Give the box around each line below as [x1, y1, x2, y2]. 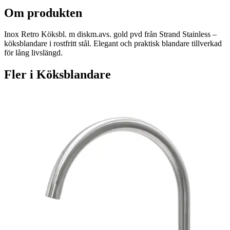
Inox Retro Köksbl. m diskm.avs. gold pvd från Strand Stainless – [4, 30, 217, 39]
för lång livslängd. [4, 48, 63, 57]
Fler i [4, 68, 36, 82]
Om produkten [4, 6, 82, 20]
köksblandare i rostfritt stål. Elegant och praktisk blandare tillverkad [4, 39, 222, 48]
